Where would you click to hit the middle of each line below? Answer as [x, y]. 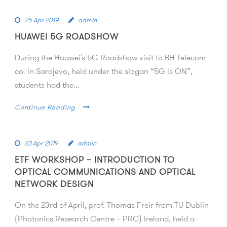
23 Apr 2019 [41, 143]
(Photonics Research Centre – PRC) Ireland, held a [105, 218]
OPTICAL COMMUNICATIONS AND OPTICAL [105, 172]
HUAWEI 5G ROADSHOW [67, 36]
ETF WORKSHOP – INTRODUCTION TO [95, 159]
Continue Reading [45, 107]
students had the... [47, 85]
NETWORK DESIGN [54, 184]
